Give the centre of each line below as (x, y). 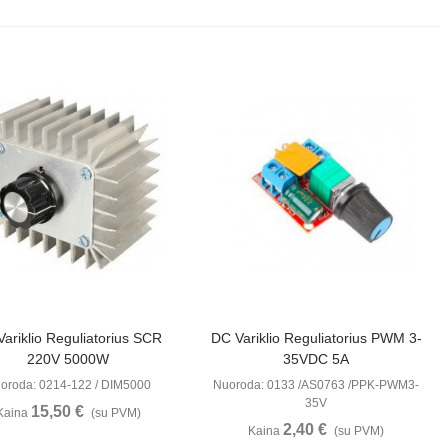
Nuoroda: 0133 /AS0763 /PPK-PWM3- (316, 384)
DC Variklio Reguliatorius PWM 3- (316, 337)
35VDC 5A (316, 358)
